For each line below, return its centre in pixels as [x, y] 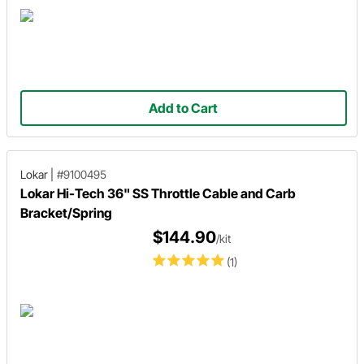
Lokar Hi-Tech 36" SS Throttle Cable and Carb [158, 193]
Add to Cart [184, 108]
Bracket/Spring [66, 212]
